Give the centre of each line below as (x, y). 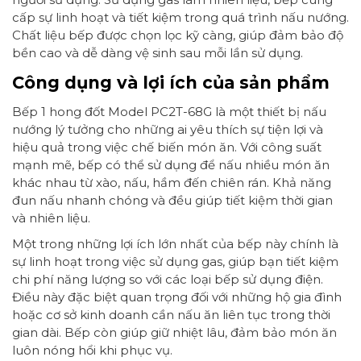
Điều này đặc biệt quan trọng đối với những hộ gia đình (177, 297)
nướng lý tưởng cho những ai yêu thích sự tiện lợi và (168, 130)
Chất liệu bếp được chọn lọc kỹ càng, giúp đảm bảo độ (178, 35)
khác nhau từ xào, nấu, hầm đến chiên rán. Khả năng (172, 183)
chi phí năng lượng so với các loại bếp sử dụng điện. (168, 280)
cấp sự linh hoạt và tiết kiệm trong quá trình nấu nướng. (180, 17)
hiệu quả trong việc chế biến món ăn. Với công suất (167, 147)
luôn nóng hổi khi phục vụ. (92, 351)
